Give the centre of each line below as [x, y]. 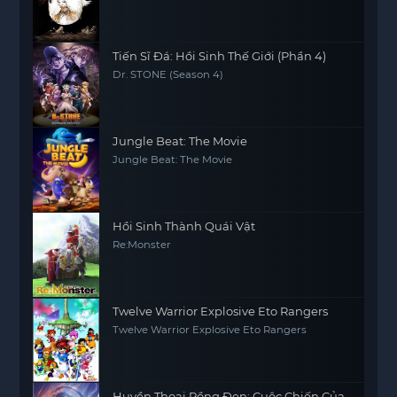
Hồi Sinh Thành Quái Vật [184, 226]
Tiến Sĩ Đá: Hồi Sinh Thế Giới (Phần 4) [220, 56]
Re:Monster [142, 245]
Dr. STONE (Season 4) [168, 74]
